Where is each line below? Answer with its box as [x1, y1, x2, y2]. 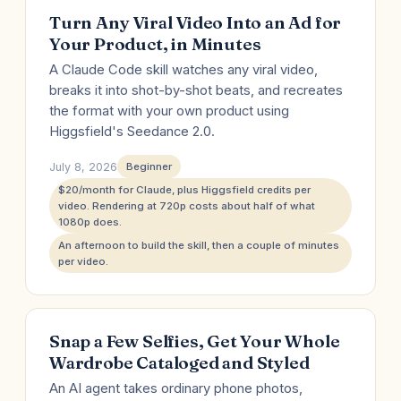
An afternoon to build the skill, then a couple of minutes [58, 239, 339, 252]
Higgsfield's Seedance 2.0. [49, 124, 215, 140]
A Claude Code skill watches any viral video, [49, 62, 318, 78]
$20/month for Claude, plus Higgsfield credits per [58, 183, 311, 196]
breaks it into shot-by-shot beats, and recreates [49, 82, 343, 98]
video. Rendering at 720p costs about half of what [58, 200, 315, 212]
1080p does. [58, 216, 122, 228]
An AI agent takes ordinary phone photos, [49, 380, 303, 397]
